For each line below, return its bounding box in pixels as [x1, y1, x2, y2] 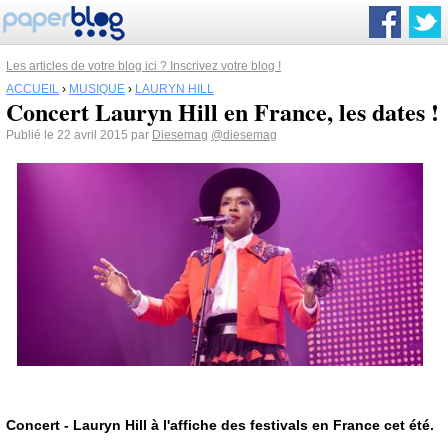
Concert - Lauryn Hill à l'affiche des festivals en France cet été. [6, 417, 434, 434]
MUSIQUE [69, 82, 125, 96]
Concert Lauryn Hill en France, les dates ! [6, 94, 439, 129]
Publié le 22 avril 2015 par [6, 128, 152, 142]
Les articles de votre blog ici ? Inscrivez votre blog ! [6, 59, 281, 73]
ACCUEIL [6, 82, 59, 96]
